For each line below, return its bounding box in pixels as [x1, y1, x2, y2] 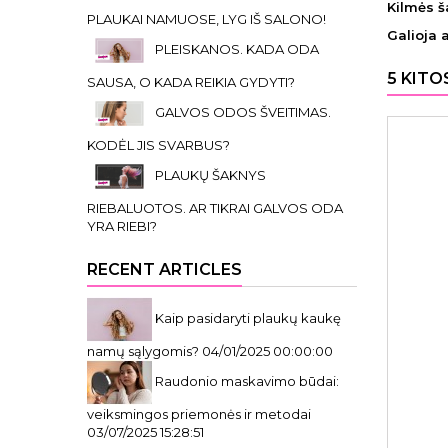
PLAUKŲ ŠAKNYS [155, 166, 266, 183]
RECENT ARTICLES [87, 260, 242, 279]
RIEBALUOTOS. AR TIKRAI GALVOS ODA [87, 200, 343, 216]
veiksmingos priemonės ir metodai [87, 406, 311, 422]
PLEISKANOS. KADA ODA [155, 40, 319, 57]
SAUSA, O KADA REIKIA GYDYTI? [87, 74, 295, 90]
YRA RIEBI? [87, 218, 157, 234]
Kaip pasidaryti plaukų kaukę [155, 309, 341, 326]
